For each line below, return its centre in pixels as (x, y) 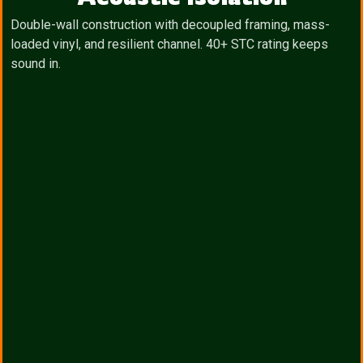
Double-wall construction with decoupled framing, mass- (170, 25)
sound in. (36, 64)
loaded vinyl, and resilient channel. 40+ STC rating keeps (169, 45)
